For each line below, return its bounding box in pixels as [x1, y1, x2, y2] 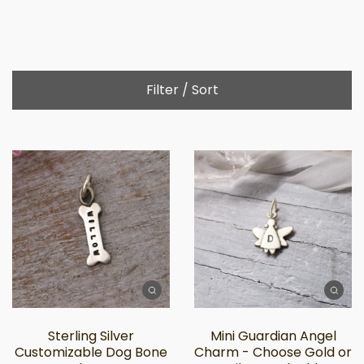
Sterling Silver [48, 327, 134, 345]
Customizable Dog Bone [15, 343, 167, 362]
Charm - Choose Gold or [194, 343, 352, 362]
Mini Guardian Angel [210, 327, 336, 345]
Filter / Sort [145, 80, 219, 99]
